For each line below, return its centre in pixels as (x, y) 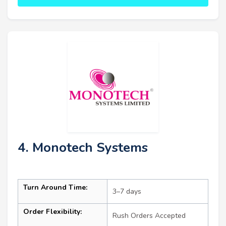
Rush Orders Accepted (149, 216)
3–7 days (127, 192)
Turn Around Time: (55, 188)
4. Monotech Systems (83, 148)
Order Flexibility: (52, 212)
